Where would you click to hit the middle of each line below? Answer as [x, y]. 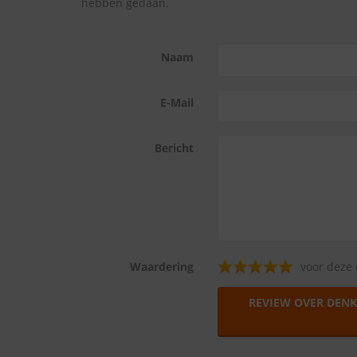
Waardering [161, 267]
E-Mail [177, 102]
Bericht [174, 148]
